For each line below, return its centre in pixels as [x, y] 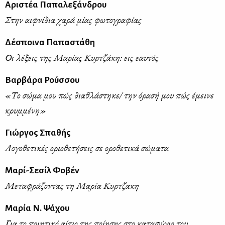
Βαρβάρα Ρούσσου [42, 80]
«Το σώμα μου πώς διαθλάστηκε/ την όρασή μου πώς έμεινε [109, 95]
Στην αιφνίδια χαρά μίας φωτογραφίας [73, 20]
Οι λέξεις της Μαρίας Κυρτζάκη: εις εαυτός [82, 58]
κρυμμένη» [26, 110]
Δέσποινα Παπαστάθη [50, 43]
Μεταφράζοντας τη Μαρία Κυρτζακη [72, 186]
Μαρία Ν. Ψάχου [37, 208]
